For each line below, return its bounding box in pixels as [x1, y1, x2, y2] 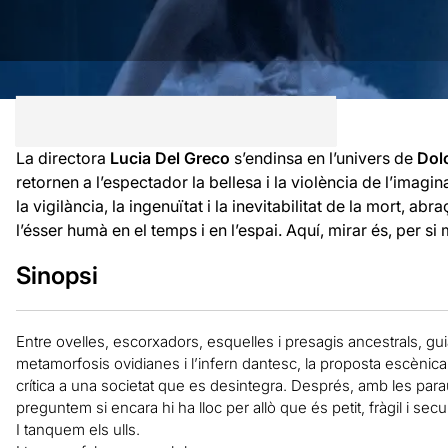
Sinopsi [15, 260, 98, 290]
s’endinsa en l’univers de [229, 147, 417, 168]
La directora [15, 147, 110, 168]
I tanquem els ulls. [15, 419, 140, 439]
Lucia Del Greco [109, 147, 230, 168]
